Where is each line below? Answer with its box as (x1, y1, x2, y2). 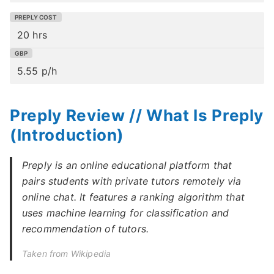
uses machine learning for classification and (22, 207, 229, 219)
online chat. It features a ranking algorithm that (22, 191, 245, 203)
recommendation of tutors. (22, 223, 149, 235)
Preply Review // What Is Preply (10, 106, 264, 125)
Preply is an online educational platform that (22, 159, 232, 171)
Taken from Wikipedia (22, 248, 111, 259)
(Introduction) (10, 125, 125, 144)
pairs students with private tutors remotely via (22, 175, 242, 187)
